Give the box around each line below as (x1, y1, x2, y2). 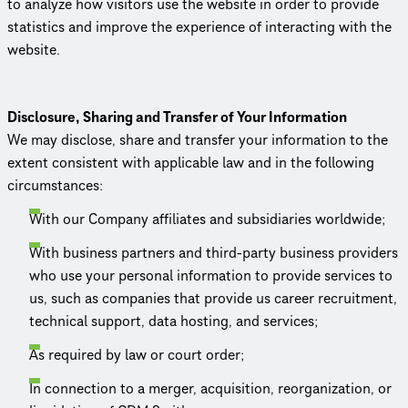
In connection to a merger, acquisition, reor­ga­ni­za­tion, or (29, 378, 392, 399)
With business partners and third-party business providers (29, 242, 398, 263)
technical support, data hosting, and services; (29, 311, 318, 331)
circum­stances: (7, 175, 103, 196)
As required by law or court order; (29, 344, 244, 365)
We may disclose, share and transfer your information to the (7, 129, 388, 150)
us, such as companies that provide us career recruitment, (29, 288, 397, 309)
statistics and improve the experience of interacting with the (7, 16, 392, 37)
